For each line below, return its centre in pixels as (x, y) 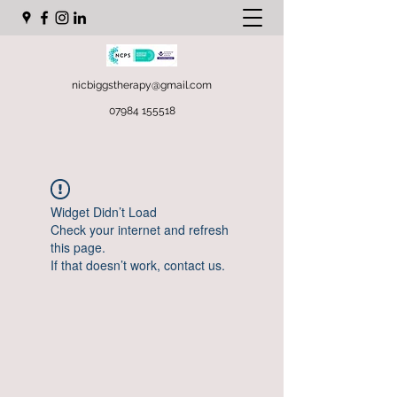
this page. (78, 247)
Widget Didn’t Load (104, 212)
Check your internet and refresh (140, 230)
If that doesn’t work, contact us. (138, 265)
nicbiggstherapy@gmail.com (142, 85)
